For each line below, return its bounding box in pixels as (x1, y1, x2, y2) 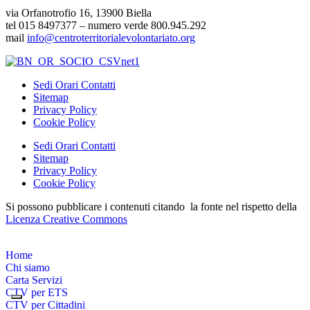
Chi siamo (6, 262, 50, 274)
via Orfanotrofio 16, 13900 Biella (6, 7, 152, 19)
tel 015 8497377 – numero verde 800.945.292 (6, 19, 206, 32)
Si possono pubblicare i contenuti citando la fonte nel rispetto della (6, 201, 297, 213)
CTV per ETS (6, 286, 68, 299)
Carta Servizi (6, 274, 62, 286)
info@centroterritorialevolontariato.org (27, 32, 195, 44)
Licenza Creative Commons (6, 213, 127, 226)
